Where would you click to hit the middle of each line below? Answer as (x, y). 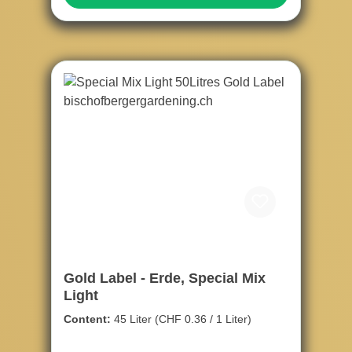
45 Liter (134, 319)
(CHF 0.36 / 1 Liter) (203, 319)
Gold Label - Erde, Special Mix (165, 279)
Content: (89, 319)
